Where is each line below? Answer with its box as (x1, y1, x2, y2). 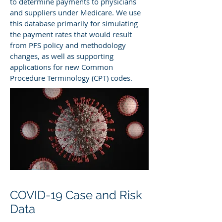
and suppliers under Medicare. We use (10, 7, 141, 17)
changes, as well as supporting (10, 51, 113, 61)
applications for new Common (10, 62, 113, 72)
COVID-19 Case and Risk (10, 188, 142, 202)
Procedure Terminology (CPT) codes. (10, 73, 132, 83)
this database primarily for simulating (10, 18, 138, 28)
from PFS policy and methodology (10, 40, 126, 50)
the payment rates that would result (10, 29, 132, 39)
